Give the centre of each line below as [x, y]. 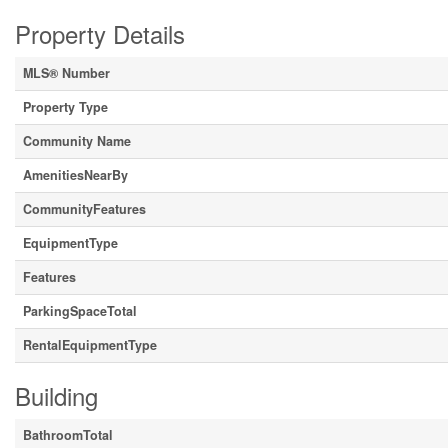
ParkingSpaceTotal [80, 311]
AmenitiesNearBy [75, 175]
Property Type [65, 107]
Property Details [100, 33]
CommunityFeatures [84, 209]
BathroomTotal [68, 435]
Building [56, 395]
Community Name [77, 141]
